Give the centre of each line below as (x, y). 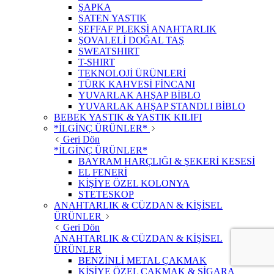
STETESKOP (106, 194)
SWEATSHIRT (109, 51)
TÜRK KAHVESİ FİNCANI (137, 84)
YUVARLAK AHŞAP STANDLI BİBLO (162, 106)
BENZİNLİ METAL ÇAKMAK (143, 261)
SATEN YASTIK (113, 18)
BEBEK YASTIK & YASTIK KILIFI (128, 117)
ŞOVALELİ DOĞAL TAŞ (131, 40)
